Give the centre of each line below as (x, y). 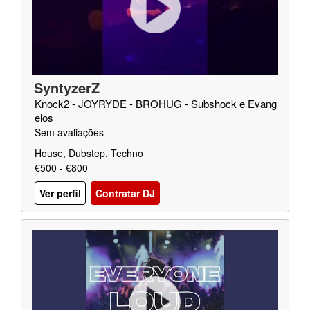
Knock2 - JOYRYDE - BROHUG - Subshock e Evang (156, 103)
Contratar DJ (125, 193)
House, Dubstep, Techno (89, 153)
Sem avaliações (69, 132)
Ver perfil (60, 193)
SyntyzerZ (67, 88)
